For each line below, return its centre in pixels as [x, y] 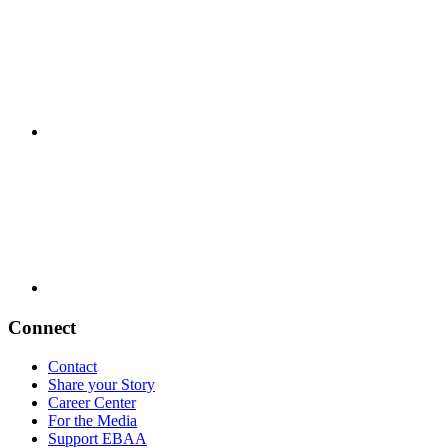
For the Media [92, 421]
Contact [72, 367]
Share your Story [101, 385]
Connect [42, 328]
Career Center [92, 403]
